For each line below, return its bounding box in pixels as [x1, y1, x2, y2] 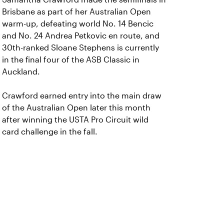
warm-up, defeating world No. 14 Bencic [2, 19, 153, 28]
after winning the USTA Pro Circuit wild [2, 115, 148, 124]
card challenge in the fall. [2, 127, 97, 136]
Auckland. [2, 67, 40, 76]
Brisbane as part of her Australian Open [2, 7, 151, 16]
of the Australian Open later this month [2, 103, 150, 112]
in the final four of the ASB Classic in [2, 55, 139, 64]
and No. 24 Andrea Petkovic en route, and [2, 31, 159, 40]
